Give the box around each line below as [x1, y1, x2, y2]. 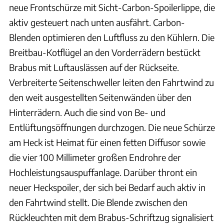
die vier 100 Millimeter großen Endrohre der [9, 151, 181, 163]
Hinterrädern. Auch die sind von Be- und [9, 106, 165, 118]
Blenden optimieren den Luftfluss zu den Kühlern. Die [9, 31, 214, 43]
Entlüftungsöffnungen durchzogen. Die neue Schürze [9, 121, 215, 133]
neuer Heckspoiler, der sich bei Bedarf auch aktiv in [9, 181, 205, 193]
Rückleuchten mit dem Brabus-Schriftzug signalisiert [9, 211, 213, 223]
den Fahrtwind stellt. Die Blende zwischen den [9, 196, 187, 208]
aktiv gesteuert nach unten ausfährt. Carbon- [9, 16, 185, 28]
